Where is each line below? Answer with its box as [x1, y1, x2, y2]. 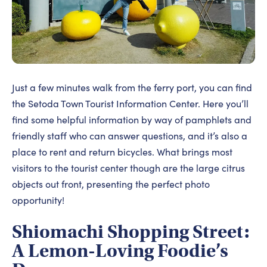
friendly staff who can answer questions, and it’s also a [12, 129, 247, 142]
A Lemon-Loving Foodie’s [12, 240, 228, 263]
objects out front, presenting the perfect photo [12, 178, 210, 191]
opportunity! [12, 194, 64, 207]
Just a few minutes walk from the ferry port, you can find [12, 81, 252, 94]
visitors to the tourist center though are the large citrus [12, 162, 245, 175]
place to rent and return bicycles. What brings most [12, 145, 232, 159]
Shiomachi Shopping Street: [12, 221, 249, 244]
